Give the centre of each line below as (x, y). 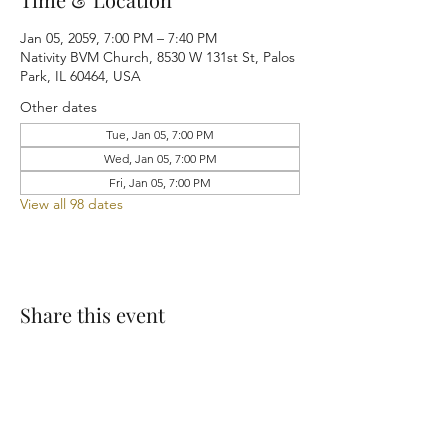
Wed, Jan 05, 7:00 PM (160, 158)
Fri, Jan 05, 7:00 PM (160, 182)
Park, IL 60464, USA (80, 76)
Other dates (58, 107)
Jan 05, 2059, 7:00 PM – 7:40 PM (118, 38)
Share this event (92, 314)
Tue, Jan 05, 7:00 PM (160, 134)
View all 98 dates (71, 204)
